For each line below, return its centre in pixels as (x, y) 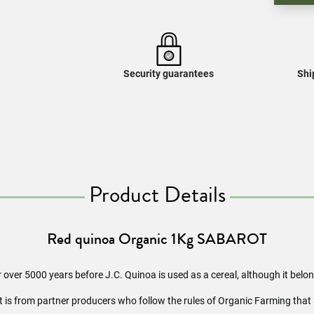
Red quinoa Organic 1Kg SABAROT (157, 239)
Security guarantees (169, 74)
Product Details (157, 194)
